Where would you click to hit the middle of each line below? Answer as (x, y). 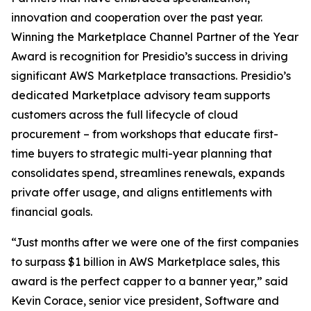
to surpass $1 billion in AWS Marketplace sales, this (145, 262)
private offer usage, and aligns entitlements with (142, 192)
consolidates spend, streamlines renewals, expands (148, 173)
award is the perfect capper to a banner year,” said (150, 281)
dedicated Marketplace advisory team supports (141, 95)
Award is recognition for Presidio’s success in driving (150, 56)
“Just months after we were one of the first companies (155, 242)
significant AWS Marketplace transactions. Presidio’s (151, 76)
